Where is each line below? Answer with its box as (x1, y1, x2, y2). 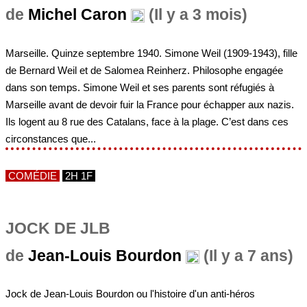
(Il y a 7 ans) (199, 247, 293, 265)
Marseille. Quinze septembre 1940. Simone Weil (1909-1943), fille (5, 47, 297, 59)
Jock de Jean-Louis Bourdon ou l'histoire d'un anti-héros (5, 288, 255, 300)
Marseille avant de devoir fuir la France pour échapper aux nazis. (5, 98, 294, 110)
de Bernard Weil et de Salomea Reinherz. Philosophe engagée (5, 64, 283, 76)
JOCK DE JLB (5, 219, 110, 237)
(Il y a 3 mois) (145, 6, 247, 24)
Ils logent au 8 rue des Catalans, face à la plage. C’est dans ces (5, 115, 288, 127)
